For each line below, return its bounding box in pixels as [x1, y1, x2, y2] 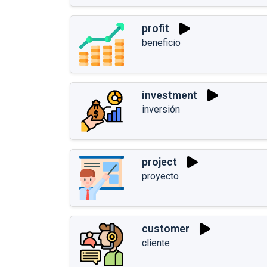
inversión [142, 103, 180, 115]
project [142, 156, 177, 169]
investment [142, 89, 197, 102]
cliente [142, 237, 170, 249]
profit [142, 22, 169, 35]
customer [142, 222, 190, 235]
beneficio [142, 36, 181, 48]
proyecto [142, 170, 179, 182]
